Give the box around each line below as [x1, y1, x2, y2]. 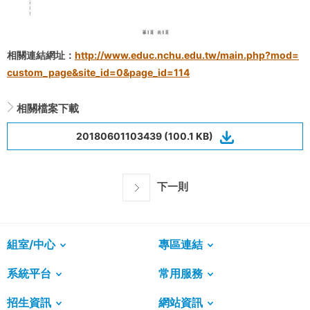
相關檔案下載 [17, 101, 79, 115]
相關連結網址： [7, 48, 75, 61]
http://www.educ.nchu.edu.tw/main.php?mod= [75, 48, 299, 61]
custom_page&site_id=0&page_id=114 [7, 66, 190, 78]
